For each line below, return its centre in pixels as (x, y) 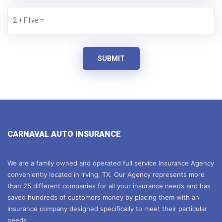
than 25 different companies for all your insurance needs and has (109, 186)
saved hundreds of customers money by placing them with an (103, 197)
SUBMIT (111, 58)
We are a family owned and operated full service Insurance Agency (111, 163)
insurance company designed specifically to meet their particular (107, 208)
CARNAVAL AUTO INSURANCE (64, 134)
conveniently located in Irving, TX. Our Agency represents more (106, 174)
